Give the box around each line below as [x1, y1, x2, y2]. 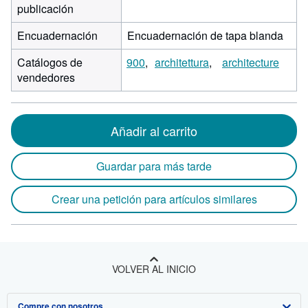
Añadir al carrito [111, 122, 197, 140]
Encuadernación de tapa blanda [127, 27, 283, 43]
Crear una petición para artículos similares [51, 191, 257, 207]
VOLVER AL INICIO [112, 262, 196, 276]
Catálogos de [17, 54, 82, 70]
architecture [222, 54, 279, 70]
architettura [155, 54, 209, 70]
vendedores [17, 69, 75, 85]
